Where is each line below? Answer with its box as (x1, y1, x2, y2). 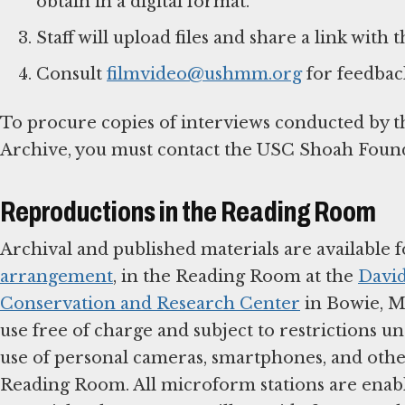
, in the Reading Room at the (113, 267, 358, 287)
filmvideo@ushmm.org (107, 63, 302, 84)
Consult (36, 63, 107, 84)
